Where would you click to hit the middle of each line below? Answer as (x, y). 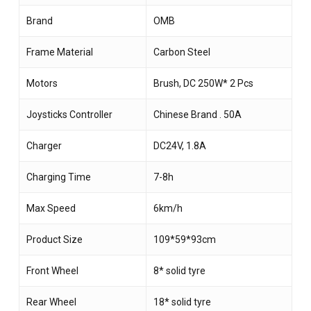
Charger (44, 146)
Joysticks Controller (69, 115)
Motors (42, 84)
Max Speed (51, 209)
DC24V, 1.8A (179, 146)
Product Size (54, 240)
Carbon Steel (182, 52)
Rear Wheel (51, 302)
